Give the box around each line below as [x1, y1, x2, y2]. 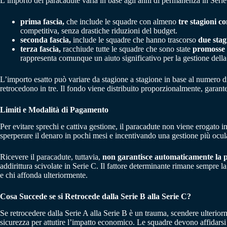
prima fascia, [20, 17, 66, 26]
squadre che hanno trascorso [106, 35, 198, 45]
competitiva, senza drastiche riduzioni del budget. [20, 26, 177, 35]
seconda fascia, [20, 35, 73, 45]
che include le [66, 17, 110, 26]
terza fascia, [20, 45, 61, 54]
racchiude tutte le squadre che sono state [61, 45, 193, 54]
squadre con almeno [112, 17, 178, 26]
